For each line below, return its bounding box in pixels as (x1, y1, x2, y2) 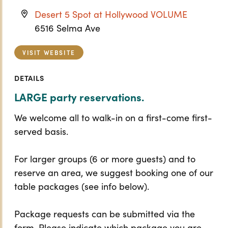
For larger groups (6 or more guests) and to (14, 153, 195, 165)
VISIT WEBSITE (22, 48, 75, 56)
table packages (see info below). (14, 180, 149, 192)
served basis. (14, 125, 68, 137)
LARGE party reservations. (14, 90, 144, 104)
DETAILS (14, 73, 44, 83)
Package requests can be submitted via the (14, 208, 195, 220)
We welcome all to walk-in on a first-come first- (14, 111, 212, 124)
